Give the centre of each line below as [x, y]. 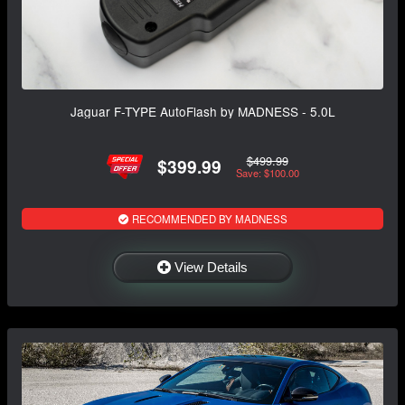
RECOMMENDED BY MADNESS [208, 218]
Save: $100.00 [267, 173]
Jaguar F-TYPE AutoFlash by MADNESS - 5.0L [202, 111]
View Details [211, 267]
